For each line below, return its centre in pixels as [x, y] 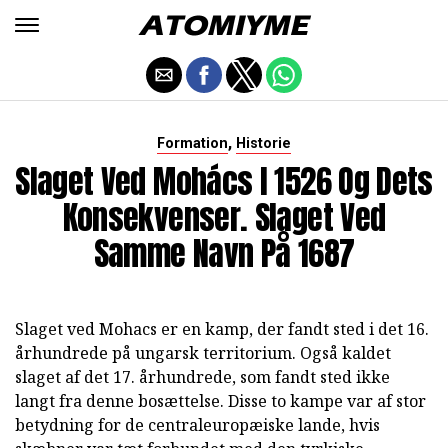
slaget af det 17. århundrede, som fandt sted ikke [202, 377]
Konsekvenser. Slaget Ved [224, 217]
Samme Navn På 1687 [224, 253]
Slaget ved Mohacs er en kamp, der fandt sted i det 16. [222, 329]
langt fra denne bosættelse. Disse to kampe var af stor [220, 401]
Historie [263, 143]
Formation [192, 143]
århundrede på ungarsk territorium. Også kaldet [203, 353]
